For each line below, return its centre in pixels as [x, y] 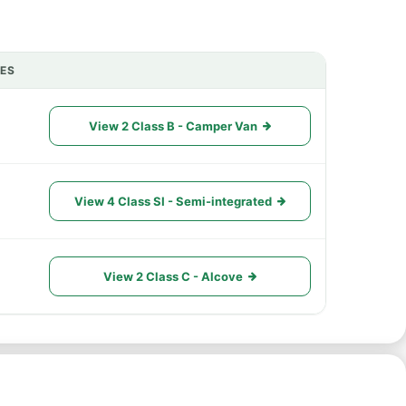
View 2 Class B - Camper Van [173, 126]
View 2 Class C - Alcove [173, 276]
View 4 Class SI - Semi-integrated [173, 201]
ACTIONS [76, 77]
